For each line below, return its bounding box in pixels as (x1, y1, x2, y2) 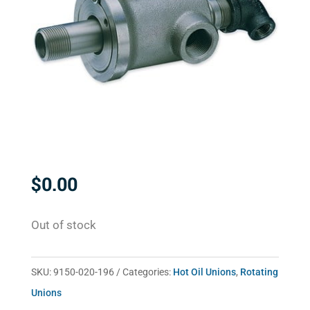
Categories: (122, 266, 173, 278)
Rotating (239, 266, 278, 278)
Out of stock (30, 219, 96, 232)
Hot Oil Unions (172, 266, 236, 278)
